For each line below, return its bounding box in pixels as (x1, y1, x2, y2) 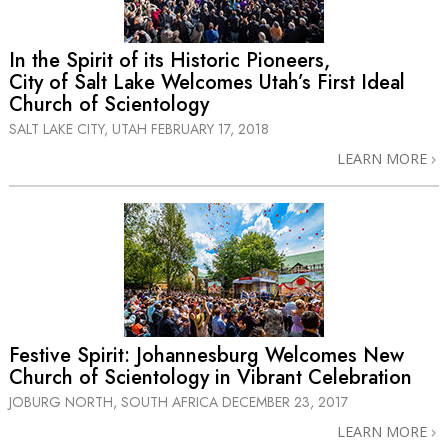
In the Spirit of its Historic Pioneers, (9, 46, 330, 76)
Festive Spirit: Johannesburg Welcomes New (9, 340, 404, 370)
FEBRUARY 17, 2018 (151, 119, 269, 140)
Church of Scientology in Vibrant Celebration (9, 362, 412, 392)
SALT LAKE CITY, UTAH (9, 119, 151, 140)
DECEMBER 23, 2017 (222, 391, 348, 412)
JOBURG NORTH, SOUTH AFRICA (9, 391, 222, 412)
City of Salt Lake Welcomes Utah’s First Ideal (9, 68, 405, 98)
